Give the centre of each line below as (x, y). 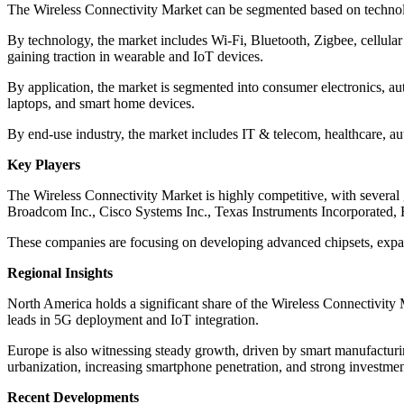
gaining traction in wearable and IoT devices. (135, 57)
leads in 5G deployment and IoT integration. (133, 320)
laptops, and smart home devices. (101, 104)
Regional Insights (60, 273)
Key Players (44, 165)
